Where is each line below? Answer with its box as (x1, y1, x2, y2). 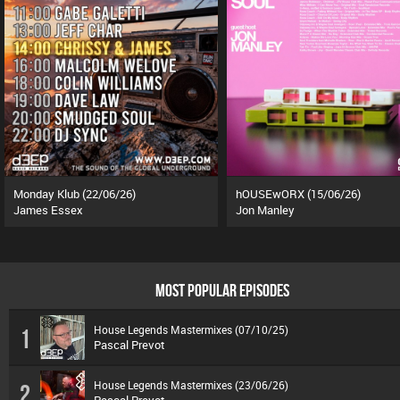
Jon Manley (235, 202, 295, 218)
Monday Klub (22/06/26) (13, 186, 136, 202)
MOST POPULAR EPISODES (154, 280, 289, 300)
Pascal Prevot (94, 337, 165, 353)
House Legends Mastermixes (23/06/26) (94, 378, 288, 392)
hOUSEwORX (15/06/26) (235, 186, 361, 202)
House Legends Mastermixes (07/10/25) (94, 322, 288, 337)
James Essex (13, 202, 83, 218)
